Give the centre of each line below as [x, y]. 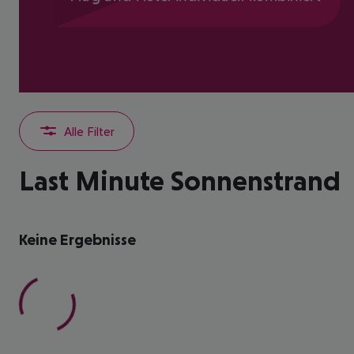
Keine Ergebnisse [77, 239]
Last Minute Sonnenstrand [180, 181]
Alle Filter [89, 131]
